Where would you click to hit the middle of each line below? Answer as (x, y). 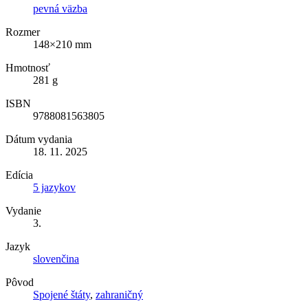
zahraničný (119, 294)
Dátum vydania (39, 139)
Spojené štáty (62, 294)
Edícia (19, 175)
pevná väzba (60, 8)
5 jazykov (54, 187)
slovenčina (56, 258)
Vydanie (23, 210)
